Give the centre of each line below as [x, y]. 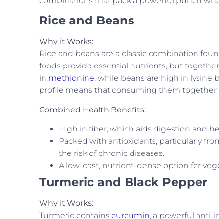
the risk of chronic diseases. [111, 153]
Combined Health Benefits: [92, 109]
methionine [71, 78]
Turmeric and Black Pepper [123, 182]
